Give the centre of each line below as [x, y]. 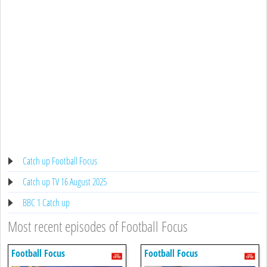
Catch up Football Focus [60, 161]
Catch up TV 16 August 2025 [65, 181]
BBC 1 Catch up [46, 202]
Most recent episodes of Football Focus [98, 226]
